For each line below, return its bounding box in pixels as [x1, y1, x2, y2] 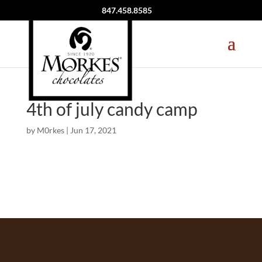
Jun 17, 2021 [70, 125, 116, 135]
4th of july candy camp [26, 98, 198, 119]
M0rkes [36, 125, 64, 135]
